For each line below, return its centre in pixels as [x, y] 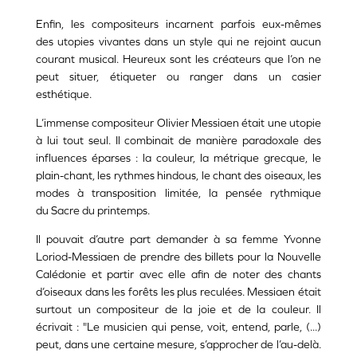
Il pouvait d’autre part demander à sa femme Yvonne [178, 239]
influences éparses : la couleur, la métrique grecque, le [178, 158]
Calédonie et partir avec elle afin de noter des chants [178, 275]
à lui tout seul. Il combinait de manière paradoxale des [178, 141]
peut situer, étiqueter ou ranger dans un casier [178, 77]
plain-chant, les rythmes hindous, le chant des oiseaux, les [178, 176]
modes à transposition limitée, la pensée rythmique [178, 193]
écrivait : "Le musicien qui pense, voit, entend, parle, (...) [178, 327]
